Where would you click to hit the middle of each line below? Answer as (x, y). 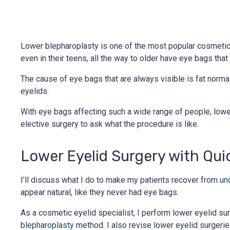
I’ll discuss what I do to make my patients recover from (120, 180)
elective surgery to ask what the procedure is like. (110, 124)
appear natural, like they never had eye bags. (100, 192)
